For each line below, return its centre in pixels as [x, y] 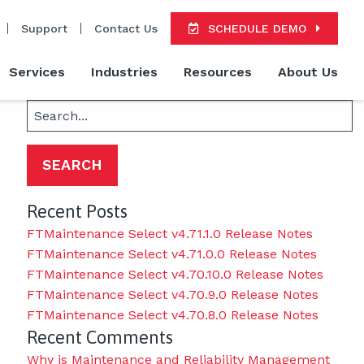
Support [44, 28]
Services [37, 72]
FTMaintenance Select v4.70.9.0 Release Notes [172, 294]
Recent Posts [77, 211]
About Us [308, 72]
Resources [218, 72]
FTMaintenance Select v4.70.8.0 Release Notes [172, 314]
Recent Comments [100, 337]
